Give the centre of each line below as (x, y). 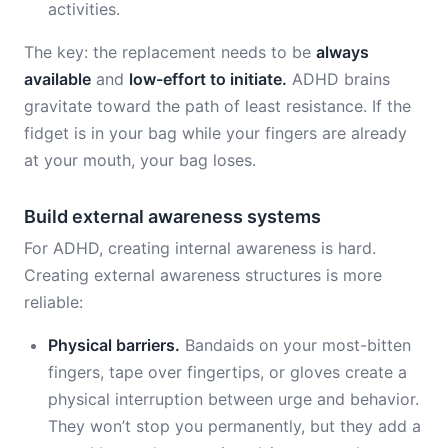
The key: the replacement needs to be (170, 52)
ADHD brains (338, 79)
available (57, 79)
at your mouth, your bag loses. (140, 160)
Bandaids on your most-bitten (295, 345)
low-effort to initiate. (208, 79)
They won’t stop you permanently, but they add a (234, 426)
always (342, 52)
